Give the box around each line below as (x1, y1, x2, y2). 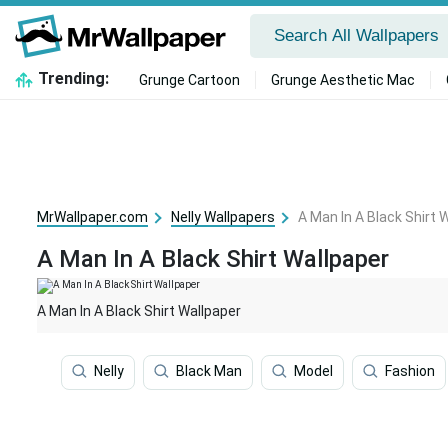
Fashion (385, 363, 435, 380)
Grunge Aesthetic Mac (270, 72, 415, 88)
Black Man (176, 363, 242, 380)
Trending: (37, 69, 109, 88)
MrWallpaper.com (37, 209, 148, 225)
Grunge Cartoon (138, 72, 240, 88)
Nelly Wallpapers (171, 209, 275, 225)
